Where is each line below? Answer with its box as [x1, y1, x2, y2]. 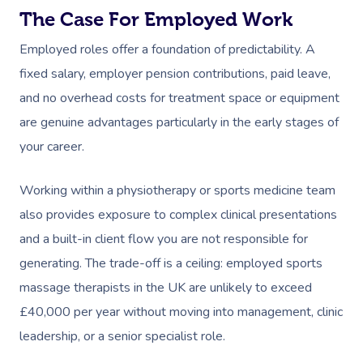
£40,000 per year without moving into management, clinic [19, 302, 343, 321]
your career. [19, 137, 88, 156]
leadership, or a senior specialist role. [19, 327, 225, 345]
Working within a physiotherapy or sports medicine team [19, 181, 335, 199]
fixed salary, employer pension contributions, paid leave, [19, 64, 331, 83]
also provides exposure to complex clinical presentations [19, 205, 337, 224]
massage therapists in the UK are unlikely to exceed [19, 278, 312, 297]
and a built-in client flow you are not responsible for [19, 229, 308, 248]
